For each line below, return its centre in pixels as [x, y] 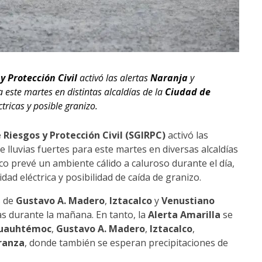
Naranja [169, 78]
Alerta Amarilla [184, 215]
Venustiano [188, 201]
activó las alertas [114, 78]
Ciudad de [188, 92]
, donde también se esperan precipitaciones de [126, 243]
